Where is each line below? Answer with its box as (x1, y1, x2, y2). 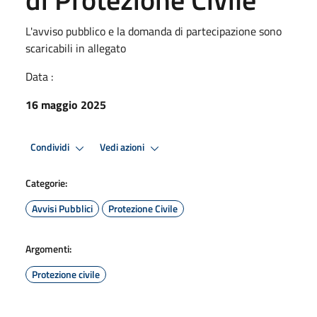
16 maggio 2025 (25, 96, 106, 113)
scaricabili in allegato (25, 39, 126, 57)
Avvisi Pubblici (32, 200, 93, 216)
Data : (25, 67, 53, 85)
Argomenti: (25, 241, 71, 256)
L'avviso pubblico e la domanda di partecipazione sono (25, 22, 282, 40)
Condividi (30, 139, 71, 156)
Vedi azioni (100, 139, 146, 156)
